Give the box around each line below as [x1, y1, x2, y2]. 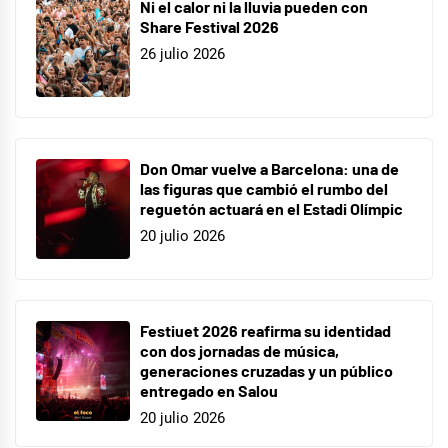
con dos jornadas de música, [140, 340, 339, 360]
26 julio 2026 [140, 45, 225, 64]
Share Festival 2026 [140, 16, 279, 36]
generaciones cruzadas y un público [140, 360, 393, 380]
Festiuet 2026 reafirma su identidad [140, 320, 391, 340]
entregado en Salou [140, 380, 278, 400]
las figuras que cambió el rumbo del [140, 178, 388, 198]
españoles [95, 57, 177, 79]
